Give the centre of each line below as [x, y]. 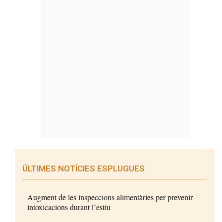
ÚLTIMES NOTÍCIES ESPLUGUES [83, 168]
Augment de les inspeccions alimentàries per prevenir [110, 197]
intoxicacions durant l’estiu [69, 207]
